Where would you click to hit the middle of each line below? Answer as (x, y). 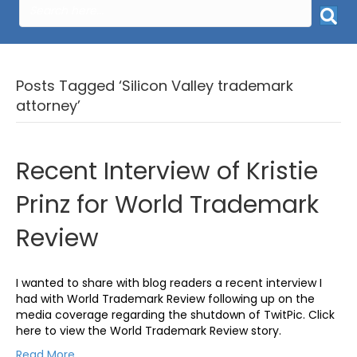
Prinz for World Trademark (167, 204)
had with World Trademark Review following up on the (165, 298)
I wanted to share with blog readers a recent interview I (169, 282)
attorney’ (48, 105)
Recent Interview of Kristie (167, 171)
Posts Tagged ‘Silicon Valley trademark (155, 85)
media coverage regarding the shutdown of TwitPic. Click (175, 314)
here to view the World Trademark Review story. (153, 330)
